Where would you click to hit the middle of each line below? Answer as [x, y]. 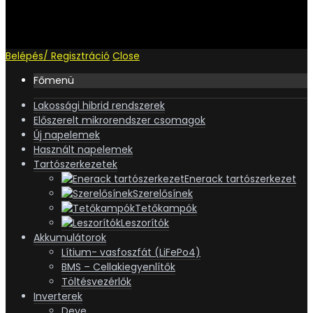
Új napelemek [67, 135]
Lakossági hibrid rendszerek [99, 106]
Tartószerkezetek [75, 165]
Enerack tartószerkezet [240, 179]
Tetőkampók [166, 209]
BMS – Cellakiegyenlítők [118, 267]
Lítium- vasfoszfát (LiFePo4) [131, 253]
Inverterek [58, 297]
